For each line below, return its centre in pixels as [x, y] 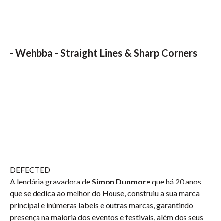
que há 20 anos [176, 181]
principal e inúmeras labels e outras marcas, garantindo [102, 205]
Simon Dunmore [121, 181]
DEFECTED [30, 169]
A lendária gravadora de [51, 181]
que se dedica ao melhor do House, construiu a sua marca [105, 193]
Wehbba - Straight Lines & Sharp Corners [106, 53]
